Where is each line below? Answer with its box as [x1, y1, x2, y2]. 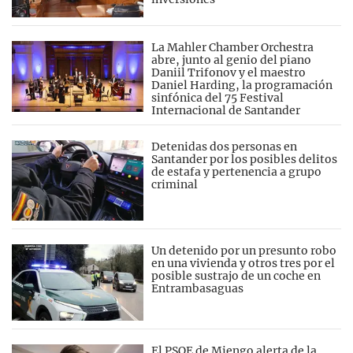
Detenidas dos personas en [151, 139, 298, 154]
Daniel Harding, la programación [151, 77, 333, 92]
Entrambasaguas [151, 281, 244, 295]
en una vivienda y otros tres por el [151, 255, 336, 270]
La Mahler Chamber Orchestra [151, 39, 314, 54]
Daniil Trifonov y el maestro [151, 65, 307, 80]
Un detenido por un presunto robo [151, 243, 337, 258]
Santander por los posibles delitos [151, 151, 338, 166]
